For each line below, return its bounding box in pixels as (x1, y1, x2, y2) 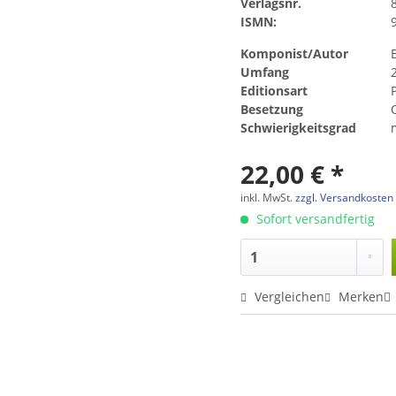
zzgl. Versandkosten (295, 189, 394, 205)
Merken (339, 287, 385, 305)
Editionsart (240, 81, 308, 99)
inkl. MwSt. (240, 189, 296, 205)
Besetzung (240, 100, 304, 118)
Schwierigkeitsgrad (240, 118, 357, 136)
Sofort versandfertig (253, 209, 376, 227)
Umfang (240, 63, 290, 80)
